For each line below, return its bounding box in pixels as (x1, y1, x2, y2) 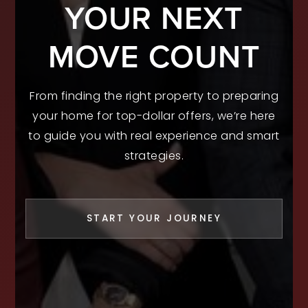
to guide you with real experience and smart (28, 127, 280, 144)
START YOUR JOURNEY (86, 211, 222, 225)
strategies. (124, 147, 184, 164)
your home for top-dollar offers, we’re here (32, 107, 276, 124)
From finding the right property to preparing (30, 87, 278, 104)
